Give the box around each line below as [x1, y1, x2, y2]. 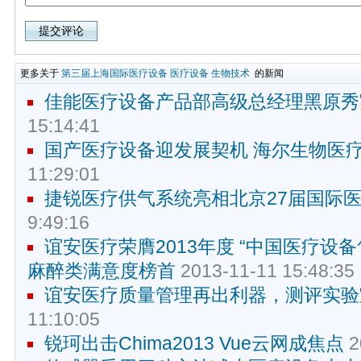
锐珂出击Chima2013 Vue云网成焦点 [44, 334, 345, 354]
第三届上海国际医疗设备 [61, 68, 168, 79]
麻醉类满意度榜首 [27, 261, 176, 281]
